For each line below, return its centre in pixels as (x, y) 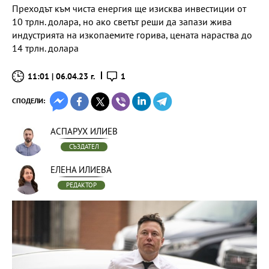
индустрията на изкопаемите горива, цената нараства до (132, 35)
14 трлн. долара (45, 48)
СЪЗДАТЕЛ (84, 147)
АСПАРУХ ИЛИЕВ (84, 131)
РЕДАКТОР (81, 185)
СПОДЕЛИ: (29, 101)
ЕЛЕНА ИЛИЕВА (81, 170)
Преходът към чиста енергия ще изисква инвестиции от (129, 8)
